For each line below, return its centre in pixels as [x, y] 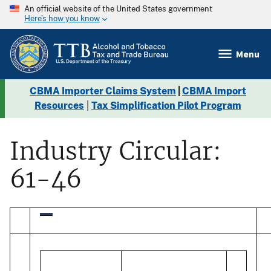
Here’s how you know [62, 19]
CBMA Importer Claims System [103, 91]
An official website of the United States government [118, 9]
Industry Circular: [116, 151]
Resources [59, 105]
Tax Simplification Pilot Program [166, 105]
